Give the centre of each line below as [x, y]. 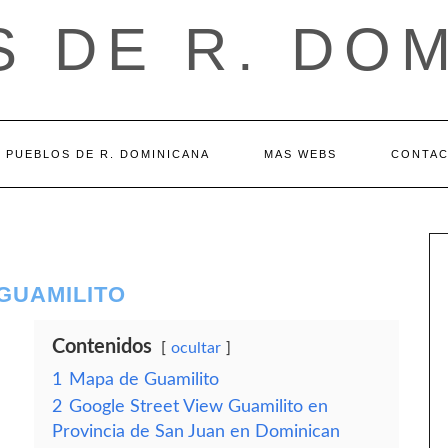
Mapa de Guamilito [144, 379]
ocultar [196, 348]
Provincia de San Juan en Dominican [196, 431]
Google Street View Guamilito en [198, 406]
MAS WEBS [300, 154]
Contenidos [102, 347]
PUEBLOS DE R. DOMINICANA [107, 154]
